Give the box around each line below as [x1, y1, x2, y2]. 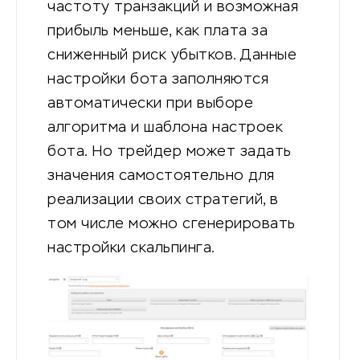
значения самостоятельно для [47, 168, 275, 183]
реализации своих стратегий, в [47, 192, 279, 207]
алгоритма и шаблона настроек [47, 120, 283, 135]
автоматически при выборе [47, 96, 253, 111]
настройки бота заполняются [47, 72, 268, 87]
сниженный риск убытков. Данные [47, 47, 297, 63]
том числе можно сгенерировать [47, 216, 296, 231]
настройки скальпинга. [47, 240, 215, 256]
